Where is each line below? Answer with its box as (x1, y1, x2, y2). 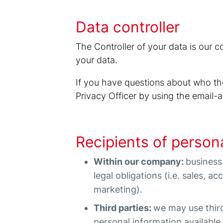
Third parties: (94, 203, 154, 213)
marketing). (94, 184, 143, 195)
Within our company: (94, 156, 186, 167)
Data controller (76, 18, 180, 36)
